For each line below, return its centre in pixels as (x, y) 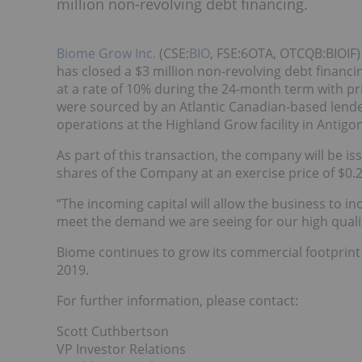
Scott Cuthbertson (113, 331)
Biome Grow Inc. (106, 53)
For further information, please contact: (177, 301)
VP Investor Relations (121, 349)
